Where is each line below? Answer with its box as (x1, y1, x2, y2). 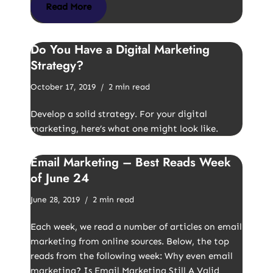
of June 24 (30, 169, 89, 187)
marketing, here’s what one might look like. (30, 123, 218, 134)
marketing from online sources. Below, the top (30, 236, 229, 247)
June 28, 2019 (30, 194, 80, 205)
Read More (46, 1, 91, 12)
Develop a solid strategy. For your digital (30, 108, 207, 119)
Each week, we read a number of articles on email (30, 221, 242, 232)
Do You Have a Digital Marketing (30, 41, 210, 58)
